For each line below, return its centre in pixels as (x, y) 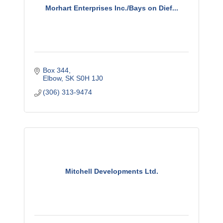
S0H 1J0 (90, 78)
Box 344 (56, 70)
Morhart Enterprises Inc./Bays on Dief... (111, 8)
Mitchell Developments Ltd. (111, 171)
